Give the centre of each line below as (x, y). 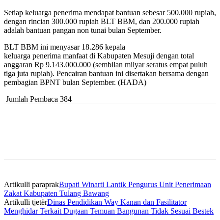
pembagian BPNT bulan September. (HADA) (75, 82)
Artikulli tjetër (26, 202)
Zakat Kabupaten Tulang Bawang (56, 193)
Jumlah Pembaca (32, 99)
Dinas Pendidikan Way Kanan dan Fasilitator (117, 202)
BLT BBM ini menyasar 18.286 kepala (65, 47)
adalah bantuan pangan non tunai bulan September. (83, 30)
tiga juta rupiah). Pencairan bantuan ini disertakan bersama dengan (106, 74)
